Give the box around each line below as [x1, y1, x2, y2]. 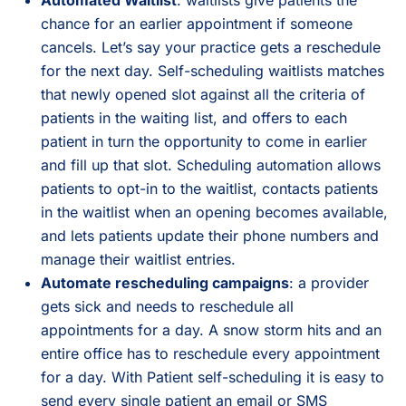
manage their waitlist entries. [41, 249, 236, 268]
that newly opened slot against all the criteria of [41, 84, 365, 103]
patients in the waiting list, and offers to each [41, 108, 347, 127]
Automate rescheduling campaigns [41, 273, 289, 292]
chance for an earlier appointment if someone [41, 14, 353, 33]
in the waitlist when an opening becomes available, [41, 202, 388, 221]
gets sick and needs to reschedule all [41, 296, 294, 315]
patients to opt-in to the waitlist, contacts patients [41, 179, 378, 198]
